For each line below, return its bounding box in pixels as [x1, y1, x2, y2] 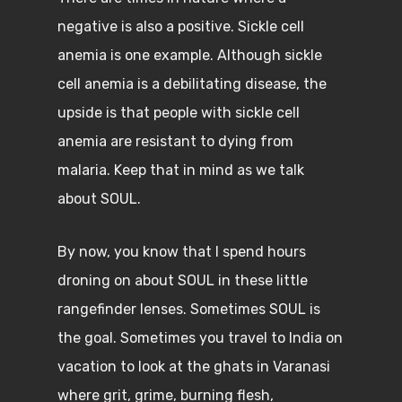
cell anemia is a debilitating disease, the [57, 75, 327, 92]
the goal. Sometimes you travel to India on [57, 329, 343, 346]
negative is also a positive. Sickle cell [57, 18, 304, 35]
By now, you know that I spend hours [57, 243, 306, 260]
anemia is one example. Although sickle [57, 47, 322, 64]
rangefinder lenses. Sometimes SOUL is [57, 301, 320, 318]
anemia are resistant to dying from [57, 133, 293, 150]
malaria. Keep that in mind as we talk [57, 162, 304, 179]
